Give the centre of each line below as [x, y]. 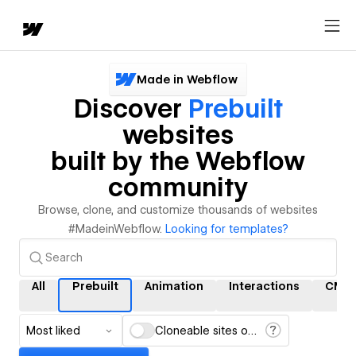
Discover [131, 108]
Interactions [264, 286]
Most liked [53, 331]
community [178, 187]
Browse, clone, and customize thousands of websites [178, 210]
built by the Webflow [178, 161]
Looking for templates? [226, 229]
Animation [174, 286]
